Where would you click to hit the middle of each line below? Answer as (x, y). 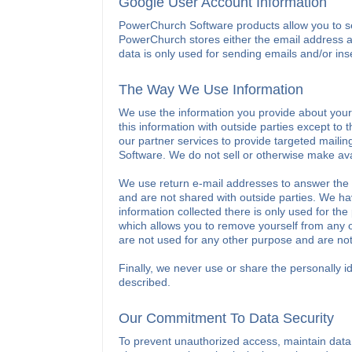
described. (144, 282)
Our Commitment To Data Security (226, 318)
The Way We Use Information (211, 90)
